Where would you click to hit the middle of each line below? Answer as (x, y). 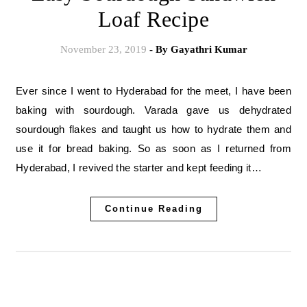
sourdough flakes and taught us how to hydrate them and (153, 129)
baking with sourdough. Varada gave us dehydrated (153, 110)
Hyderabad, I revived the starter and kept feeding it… (139, 168)
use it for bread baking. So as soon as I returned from (153, 148)
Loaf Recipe (153, 19)
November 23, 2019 (103, 49)
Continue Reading (153, 209)
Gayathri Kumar (209, 49)
